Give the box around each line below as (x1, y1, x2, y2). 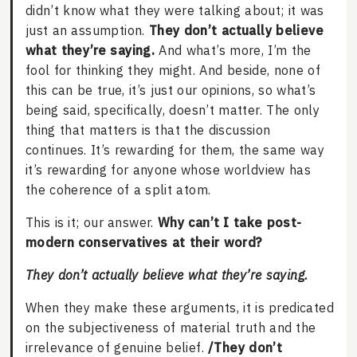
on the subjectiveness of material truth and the (25, 320, 316, 336)
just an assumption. (25, 22, 149, 39)
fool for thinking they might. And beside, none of (25, 62, 321, 79)
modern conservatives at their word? (25, 234, 262, 251)
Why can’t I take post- (158, 214, 302, 231)
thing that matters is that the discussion (25, 122, 271, 139)
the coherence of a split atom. (25, 182, 211, 198)
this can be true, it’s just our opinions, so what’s (25, 82, 316, 99)
